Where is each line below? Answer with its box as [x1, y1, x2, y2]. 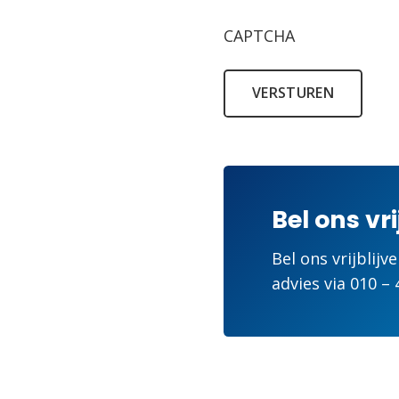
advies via [272, 273, 350, 295]
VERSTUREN [252, 83, 334, 103]
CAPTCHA [224, 24, 295, 46]
